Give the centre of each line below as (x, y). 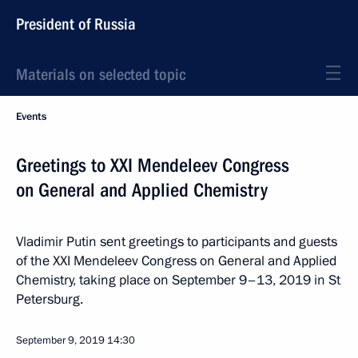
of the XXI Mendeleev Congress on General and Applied (176, 261)
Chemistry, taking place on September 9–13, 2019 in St (178, 280)
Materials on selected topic (101, 74)
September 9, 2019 (60, 340)
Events (31, 117)
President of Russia (76, 24)
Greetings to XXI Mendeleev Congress (153, 165)
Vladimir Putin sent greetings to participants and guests (177, 242)
